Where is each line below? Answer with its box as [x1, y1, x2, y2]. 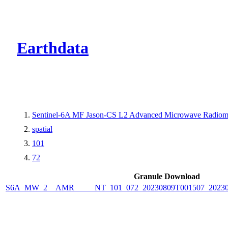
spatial [32, 124, 52, 133]
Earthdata [17, 39, 89, 58]
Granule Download [133, 172, 200, 181]
